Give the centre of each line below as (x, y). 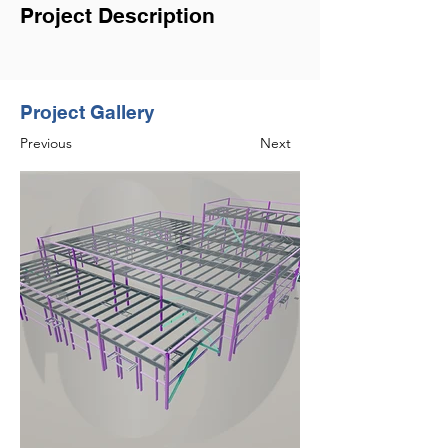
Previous (46, 143)
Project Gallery (87, 112)
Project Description (117, 15)
